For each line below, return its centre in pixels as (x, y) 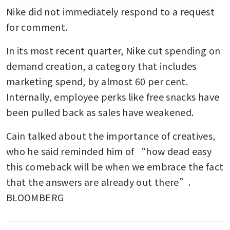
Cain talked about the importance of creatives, (111, 135)
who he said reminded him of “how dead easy (109, 151)
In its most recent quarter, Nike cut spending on (113, 50)
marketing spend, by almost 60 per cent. (97, 81)
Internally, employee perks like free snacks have (113, 96)
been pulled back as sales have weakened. (101, 112)
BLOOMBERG (35, 197)
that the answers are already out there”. (99, 181)
